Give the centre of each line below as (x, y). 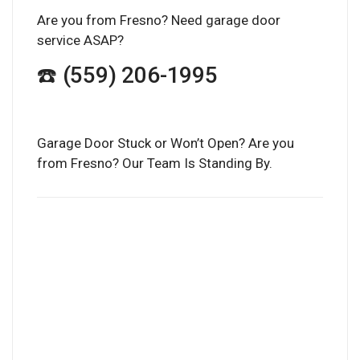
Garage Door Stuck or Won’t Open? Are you (166, 143)
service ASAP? (80, 40)
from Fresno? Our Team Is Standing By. (155, 163)
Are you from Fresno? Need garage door (159, 20)
